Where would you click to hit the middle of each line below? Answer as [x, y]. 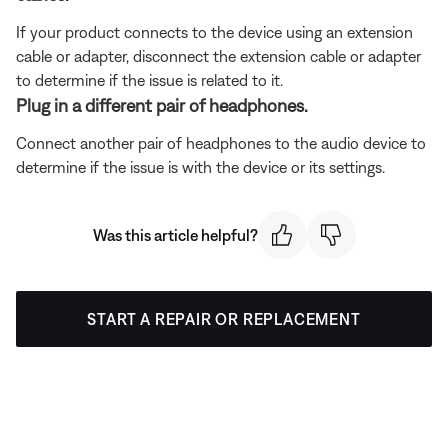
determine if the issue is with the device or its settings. [200, 166]
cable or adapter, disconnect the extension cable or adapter [218, 55]
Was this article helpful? [175, 234]
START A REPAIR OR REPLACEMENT [224, 319]
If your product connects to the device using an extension [214, 31]
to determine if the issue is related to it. [149, 79]
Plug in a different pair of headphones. [162, 105]
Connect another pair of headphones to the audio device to [221, 142]
